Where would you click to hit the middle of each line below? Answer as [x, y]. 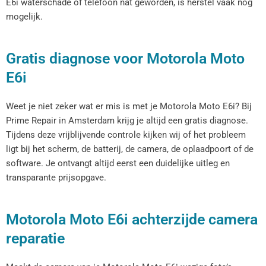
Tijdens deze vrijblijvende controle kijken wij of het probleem [126, 135]
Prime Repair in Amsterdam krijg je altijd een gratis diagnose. [127, 121]
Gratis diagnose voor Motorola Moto [125, 59]
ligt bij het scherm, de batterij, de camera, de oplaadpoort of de [130, 149]
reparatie [35, 239]
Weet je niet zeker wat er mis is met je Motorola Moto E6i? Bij [129, 107]
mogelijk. [24, 16]
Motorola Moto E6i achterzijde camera [132, 220]
